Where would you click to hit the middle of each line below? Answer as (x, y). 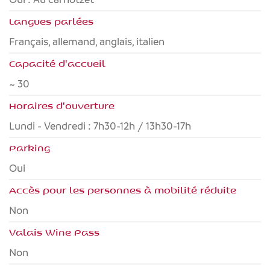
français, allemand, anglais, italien (89, 42)
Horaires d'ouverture (62, 105)
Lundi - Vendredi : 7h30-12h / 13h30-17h (103, 126)
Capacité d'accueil (57, 63)
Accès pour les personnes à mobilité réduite (123, 190)
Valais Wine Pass (54, 232)
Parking (30, 148)
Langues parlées (51, 21)
